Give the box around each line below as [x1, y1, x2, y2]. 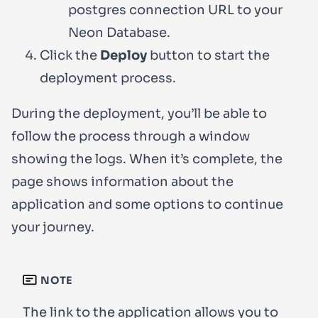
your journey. [11, 219, 94, 236]
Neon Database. [68, 25, 170, 41]
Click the [40, 48, 100, 64]
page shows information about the [11, 174, 234, 190]
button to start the [147, 48, 270, 64]
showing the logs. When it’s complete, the [11, 151, 283, 168]
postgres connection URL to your [68, 2, 283, 18]
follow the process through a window [11, 128, 250, 145]
